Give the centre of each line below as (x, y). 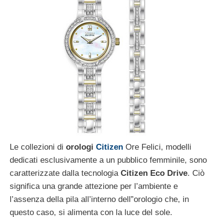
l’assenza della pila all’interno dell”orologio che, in (99, 199)
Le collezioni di (38, 147)
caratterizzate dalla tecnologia (65, 173)
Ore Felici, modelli (157, 147)
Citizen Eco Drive (154, 173)
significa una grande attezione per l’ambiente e (94, 186)
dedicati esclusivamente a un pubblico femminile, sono (108, 160)
